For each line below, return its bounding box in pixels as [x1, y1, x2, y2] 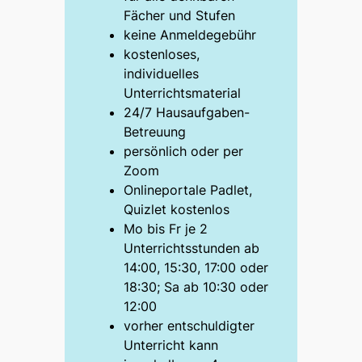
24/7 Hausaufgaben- [124, 103, 250, 120]
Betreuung [124, 123, 187, 140]
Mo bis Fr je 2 [124, 220, 208, 237]
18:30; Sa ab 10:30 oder [124, 278, 269, 295]
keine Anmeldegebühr [124, 26, 257, 43]
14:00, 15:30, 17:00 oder [124, 259, 269, 276]
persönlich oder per [124, 142, 244, 159]
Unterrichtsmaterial [124, 84, 242, 101]
